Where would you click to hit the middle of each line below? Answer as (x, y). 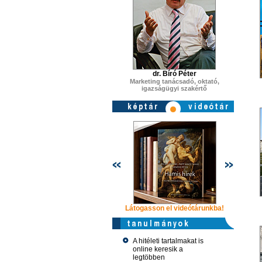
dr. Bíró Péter (174, 74)
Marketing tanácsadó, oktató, (174, 81)
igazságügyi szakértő (174, 88)
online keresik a (158, 249)
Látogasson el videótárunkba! (175, 208)
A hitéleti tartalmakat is (168, 241)
